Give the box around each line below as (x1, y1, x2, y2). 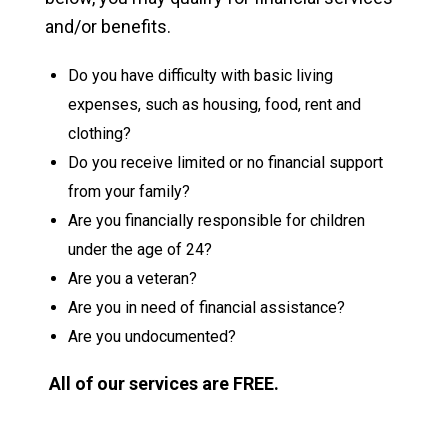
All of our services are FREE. (49, 373, 279, 394)
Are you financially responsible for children (67, 211, 365, 230)
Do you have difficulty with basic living (67, 66, 333, 85)
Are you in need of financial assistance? (67, 298, 345, 317)
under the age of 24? (67, 240, 212, 259)
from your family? (67, 182, 190, 201)
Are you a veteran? (67, 269, 197, 288)
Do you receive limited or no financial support (67, 153, 383, 172)
